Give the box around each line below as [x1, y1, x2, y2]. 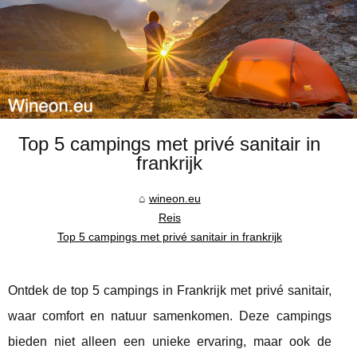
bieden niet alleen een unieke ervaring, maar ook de [8, 335, 331, 349]
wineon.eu [148, 192, 201, 206]
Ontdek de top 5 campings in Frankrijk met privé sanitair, [8, 284, 331, 298]
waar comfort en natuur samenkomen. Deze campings [8, 309, 331, 324]
